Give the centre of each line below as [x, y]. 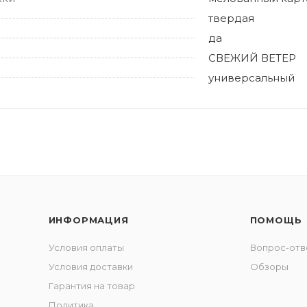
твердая [231, 19]
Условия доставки [90, 267]
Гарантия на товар [91, 286]
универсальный [251, 78]
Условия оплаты [86, 248]
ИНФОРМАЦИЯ [88, 220]
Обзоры [269, 267]
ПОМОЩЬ [276, 220]
